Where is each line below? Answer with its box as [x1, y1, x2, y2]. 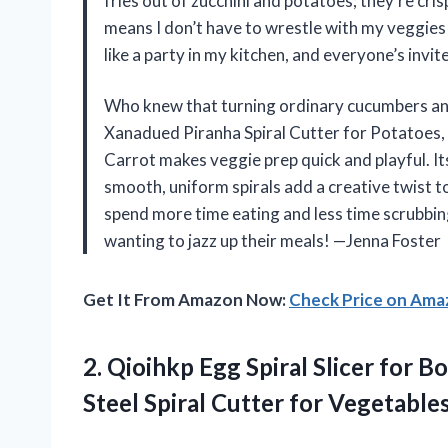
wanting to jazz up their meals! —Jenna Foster [104, 229, 441, 251]
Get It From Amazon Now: [83, 288, 289, 310]
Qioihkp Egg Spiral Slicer [107, 351, 374, 381]
